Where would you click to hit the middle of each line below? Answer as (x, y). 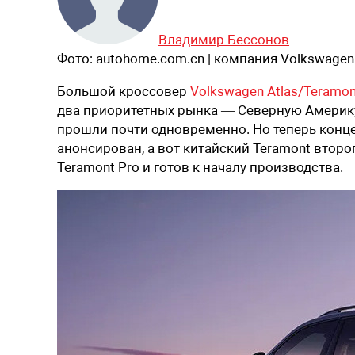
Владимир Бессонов (224, 39)
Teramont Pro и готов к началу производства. (200, 167)
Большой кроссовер (124, 91)
